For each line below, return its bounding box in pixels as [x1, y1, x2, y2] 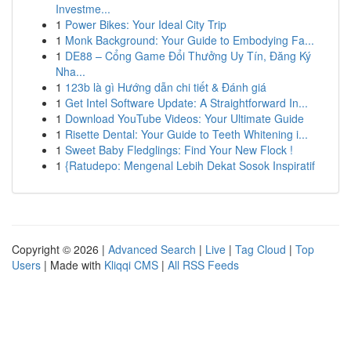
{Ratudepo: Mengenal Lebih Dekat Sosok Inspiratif [65, 157, 315, 173]
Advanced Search [108, 241, 196, 257]
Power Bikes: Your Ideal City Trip [65, 16, 226, 32]
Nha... [56, 63, 85, 79]
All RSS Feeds [168, 257, 239, 273]
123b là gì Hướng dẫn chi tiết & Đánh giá [65, 79, 266, 95]
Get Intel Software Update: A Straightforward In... [65, 95, 308, 110]
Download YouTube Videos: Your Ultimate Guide [65, 110, 304, 126]
